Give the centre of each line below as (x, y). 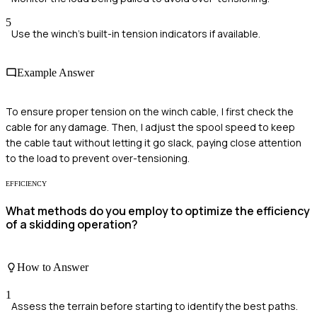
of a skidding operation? (72, 224)
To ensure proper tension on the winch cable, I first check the (150, 112)
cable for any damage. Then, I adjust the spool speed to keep (150, 127)
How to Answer (53, 267)
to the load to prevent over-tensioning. (98, 158)
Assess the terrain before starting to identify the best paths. (155, 306)
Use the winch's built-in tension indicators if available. (136, 33)
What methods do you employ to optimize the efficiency (158, 211)
